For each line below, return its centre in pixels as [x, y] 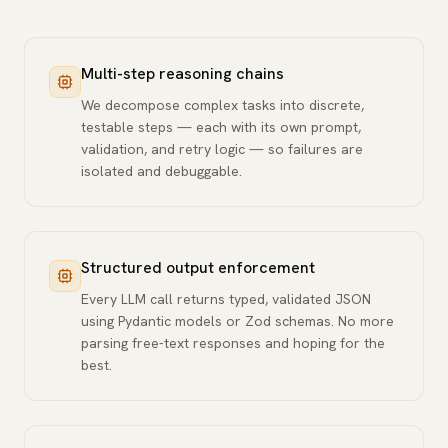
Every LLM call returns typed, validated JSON [226, 299]
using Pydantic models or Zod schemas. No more [237, 321]
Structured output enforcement [198, 267]
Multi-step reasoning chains [182, 73]
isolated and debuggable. [161, 171]
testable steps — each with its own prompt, [221, 127]
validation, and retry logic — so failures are [222, 149]
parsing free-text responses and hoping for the [233, 343]
